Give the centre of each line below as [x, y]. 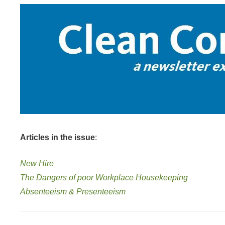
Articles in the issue [58, 138]
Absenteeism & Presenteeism [73, 192]
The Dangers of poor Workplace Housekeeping [104, 178]
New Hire [37, 164]
